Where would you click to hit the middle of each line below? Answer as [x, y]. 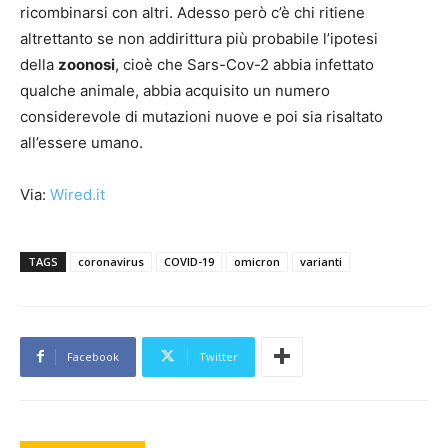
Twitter [218, 356]
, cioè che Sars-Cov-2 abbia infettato [244, 64]
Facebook [93, 356]
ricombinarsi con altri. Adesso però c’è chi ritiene [192, 12]
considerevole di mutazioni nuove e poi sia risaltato [201, 116]
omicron [257, 261]
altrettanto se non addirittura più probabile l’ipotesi [199, 38]
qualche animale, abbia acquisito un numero [175, 90]
